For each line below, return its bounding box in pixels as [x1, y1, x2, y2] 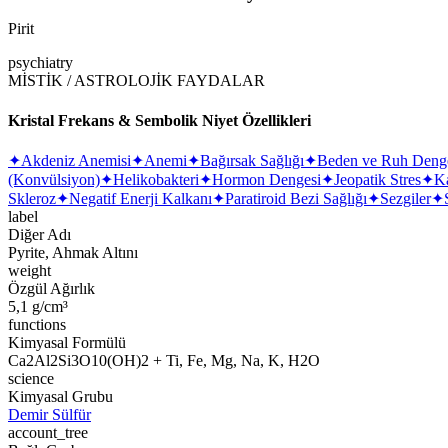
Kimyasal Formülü [8, 333, 126, 351]
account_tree [8, 423, 88, 441]
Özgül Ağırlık [8, 279, 95, 297]
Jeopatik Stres [334, 170, 421, 188]
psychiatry [8, 54, 73, 72]
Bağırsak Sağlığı [200, 151, 304, 169]
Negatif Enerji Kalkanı [69, 189, 212, 207]
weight [8, 261, 51, 279]
